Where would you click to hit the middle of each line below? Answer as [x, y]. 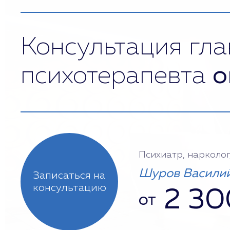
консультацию [69, 188]
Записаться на [69, 176]
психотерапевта [117, 76]
